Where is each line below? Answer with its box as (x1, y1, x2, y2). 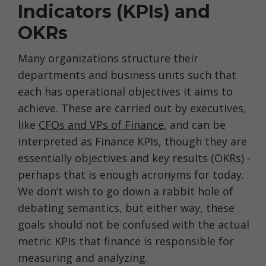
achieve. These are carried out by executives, (18, 101, 246, 115)
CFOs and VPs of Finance (39, 118, 164, 132)
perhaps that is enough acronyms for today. (18, 167, 244, 182)
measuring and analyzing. (18, 251, 151, 265)
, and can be (164, 118, 226, 132)
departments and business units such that (18, 68, 236, 82)
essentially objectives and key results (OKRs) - (18, 151, 251, 165)
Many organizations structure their (18, 51, 198, 65)
